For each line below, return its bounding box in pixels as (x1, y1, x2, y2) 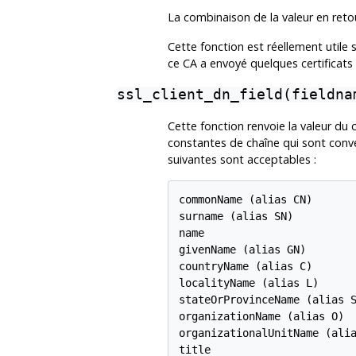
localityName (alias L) (178, 277, 319, 290)
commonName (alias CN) (178, 193, 312, 207)
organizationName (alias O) (178, 310, 344, 323)
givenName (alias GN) (178, 243, 306, 257)
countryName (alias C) (178, 260, 312, 273)
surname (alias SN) (178, 210, 293, 223)
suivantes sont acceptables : (168, 152, 316, 168)
